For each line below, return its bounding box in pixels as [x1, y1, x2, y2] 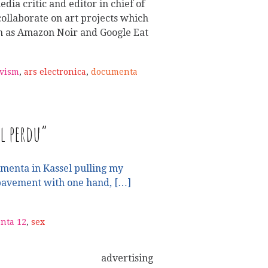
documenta [91, 67, 138, 77]
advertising [101, 252, 153, 264]
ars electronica [24, 67, 86, 77]
